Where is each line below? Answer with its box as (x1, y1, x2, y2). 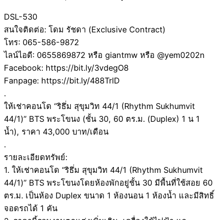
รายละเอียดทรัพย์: (4, 152, 67, 163)
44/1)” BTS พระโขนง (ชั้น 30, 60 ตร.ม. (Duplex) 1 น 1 (4, 114, 200, 124)
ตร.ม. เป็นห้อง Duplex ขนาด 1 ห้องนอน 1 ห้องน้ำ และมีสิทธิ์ (4, 191, 214, 201)
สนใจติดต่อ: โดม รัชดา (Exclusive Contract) (4, 25, 165, 35)
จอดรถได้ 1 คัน (4, 203, 57, 214)
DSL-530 (4, 12, 37, 22)
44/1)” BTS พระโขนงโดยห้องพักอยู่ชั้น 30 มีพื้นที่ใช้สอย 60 (4, 178, 213, 188)
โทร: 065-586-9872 (4, 37, 79, 48)
